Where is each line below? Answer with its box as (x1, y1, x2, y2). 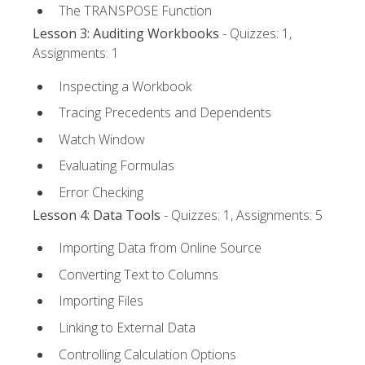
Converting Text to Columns (59, 265, 218, 284)
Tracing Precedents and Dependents (59, 103, 271, 122)
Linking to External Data (59, 319, 196, 337)
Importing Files (59, 292, 143, 310)
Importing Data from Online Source (59, 239, 262, 257)
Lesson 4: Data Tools (33, 206, 161, 225)
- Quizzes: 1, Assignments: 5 (161, 206, 323, 225)
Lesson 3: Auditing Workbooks (33, 24, 219, 43)
